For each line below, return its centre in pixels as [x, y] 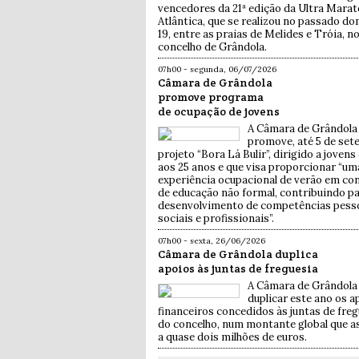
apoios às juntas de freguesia [238, 269]
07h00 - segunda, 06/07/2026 [217, 70]
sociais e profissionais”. [216, 219]
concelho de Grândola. [212, 47]
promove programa [211, 97]
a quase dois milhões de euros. [232, 337]
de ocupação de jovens [219, 112]
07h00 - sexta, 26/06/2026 [212, 241]
